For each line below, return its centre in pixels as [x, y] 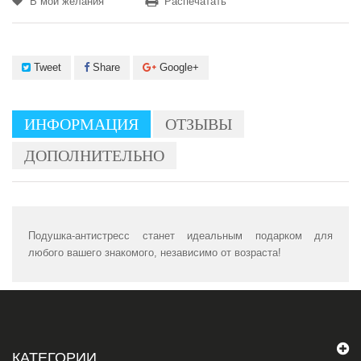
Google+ [178, 67]
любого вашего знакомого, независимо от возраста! [155, 253]
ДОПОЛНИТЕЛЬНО [94, 156]
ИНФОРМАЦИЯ [81, 124]
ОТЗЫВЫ [199, 124]
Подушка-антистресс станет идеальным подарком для [180, 236]
